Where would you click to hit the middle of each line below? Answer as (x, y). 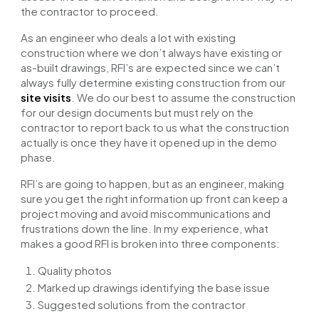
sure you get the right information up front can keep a (155, 198)
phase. (40, 157)
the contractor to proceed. (91, 11)
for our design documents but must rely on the (137, 112)
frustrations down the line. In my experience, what (145, 228)
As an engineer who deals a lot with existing (129, 37)
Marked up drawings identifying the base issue (154, 287)
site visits (46, 97)
